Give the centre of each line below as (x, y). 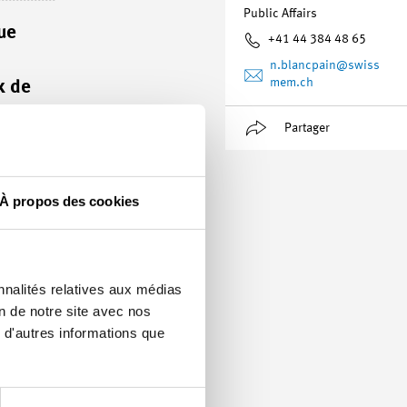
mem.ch (292, 83)
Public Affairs (280, 14)
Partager (307, 128)
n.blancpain (303, 65)
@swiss (358, 65)
